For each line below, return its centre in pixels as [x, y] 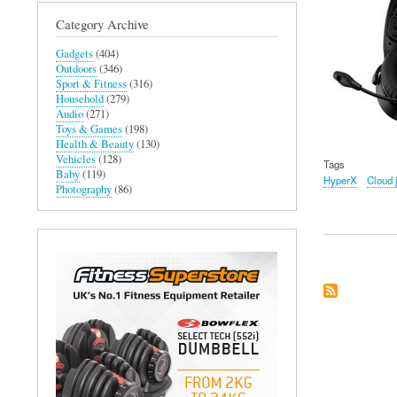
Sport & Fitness [91, 83]
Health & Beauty [95, 144]
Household [80, 98]
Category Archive [102, 23]
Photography [84, 189]
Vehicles [76, 159]
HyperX [340, 180]
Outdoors [76, 68]
